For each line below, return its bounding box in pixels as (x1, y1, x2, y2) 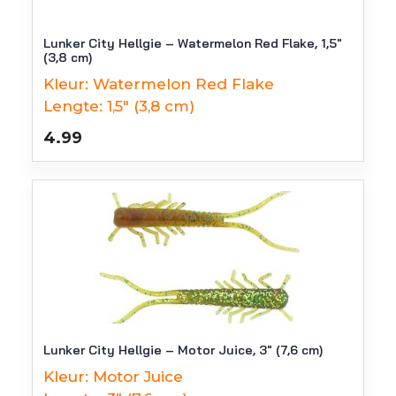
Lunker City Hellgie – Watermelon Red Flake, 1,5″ (43, 35, 342, 51)
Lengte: (43, 97, 103, 115)
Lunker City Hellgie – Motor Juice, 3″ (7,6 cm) (43, 342, 323, 358)
